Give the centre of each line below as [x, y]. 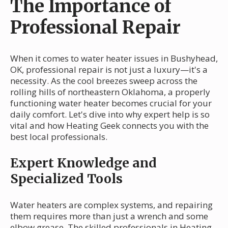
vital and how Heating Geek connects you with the [109, 125]
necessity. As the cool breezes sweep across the [104, 80]
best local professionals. [59, 136]
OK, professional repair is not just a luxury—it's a [109, 69]
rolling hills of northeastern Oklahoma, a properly [110, 92]
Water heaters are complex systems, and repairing [111, 205]
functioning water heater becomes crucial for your [111, 103]
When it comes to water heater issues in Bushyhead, [114, 58]
